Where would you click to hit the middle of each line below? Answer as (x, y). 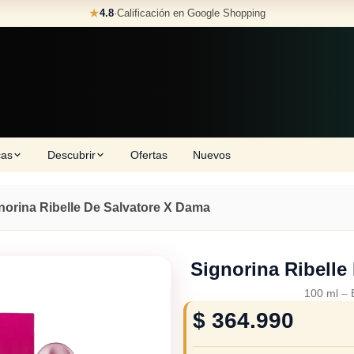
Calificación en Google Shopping (191, 13)
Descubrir (72, 154)
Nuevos (212, 154)
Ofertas (149, 154)
